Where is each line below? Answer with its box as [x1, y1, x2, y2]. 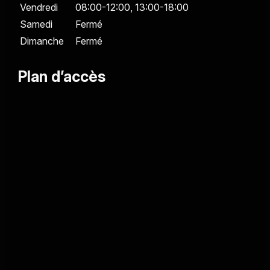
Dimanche [19, 35, 64, 47]
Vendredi [19, 1, 58, 13]
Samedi [19, 18, 52, 30]
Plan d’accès [17, 67, 105, 86]
